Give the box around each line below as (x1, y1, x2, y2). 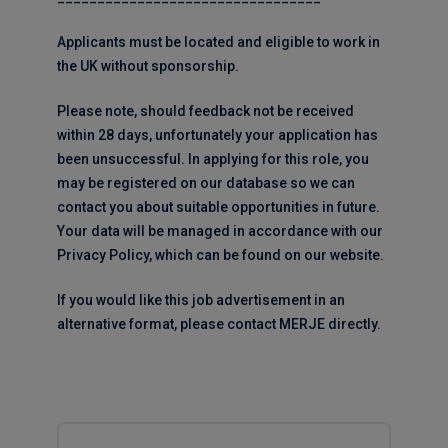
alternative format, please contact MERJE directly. (56, 316, 381, 332)
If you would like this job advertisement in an (56, 292, 345, 308)
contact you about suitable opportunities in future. (56, 199, 380, 215)
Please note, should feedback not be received (56, 103, 354, 119)
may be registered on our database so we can (56, 175, 355, 191)
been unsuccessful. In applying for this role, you (56, 151, 369, 167)
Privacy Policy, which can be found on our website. (56, 247, 384, 263)
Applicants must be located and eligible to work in (56, 34, 380, 50)
